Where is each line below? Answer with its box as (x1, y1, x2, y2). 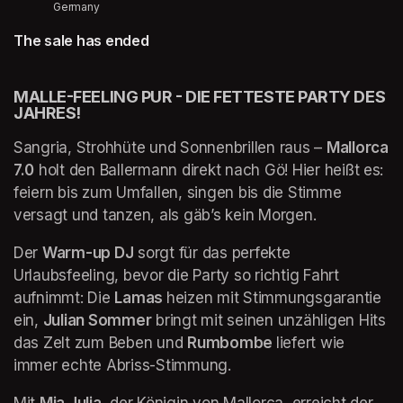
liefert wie (275, 333, 345, 352)
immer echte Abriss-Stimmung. (13, 355, 236, 374)
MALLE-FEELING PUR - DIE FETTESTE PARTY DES (13, 86, 386, 106)
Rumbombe (187, 333, 276, 352)
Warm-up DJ (41, 243, 134, 262)
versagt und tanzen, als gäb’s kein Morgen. (13, 205, 317, 224)
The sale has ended (13, 31, 149, 49)
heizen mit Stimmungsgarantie (166, 288, 381, 307)
